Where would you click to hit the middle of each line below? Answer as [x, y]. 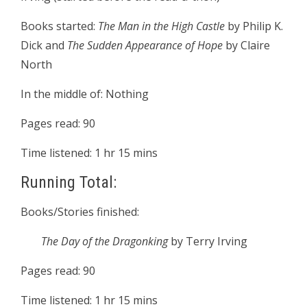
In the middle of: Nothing [85, 94]
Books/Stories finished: [80, 212]
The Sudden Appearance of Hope [145, 46]
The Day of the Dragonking [106, 242]
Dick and [44, 46]
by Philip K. [254, 26]
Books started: [59, 26]
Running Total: [69, 183]
